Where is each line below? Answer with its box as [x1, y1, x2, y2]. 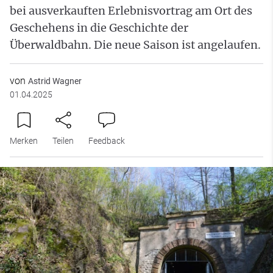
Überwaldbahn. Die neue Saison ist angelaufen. [10, 37, 261, 52]
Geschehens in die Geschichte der [10, 20, 188, 35]
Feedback [88, 135, 125, 146]
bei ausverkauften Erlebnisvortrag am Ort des [10, 3, 252, 18]
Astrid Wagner [28, 76, 82, 86]
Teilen [52, 135, 74, 146]
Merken [10, 135, 38, 146]
